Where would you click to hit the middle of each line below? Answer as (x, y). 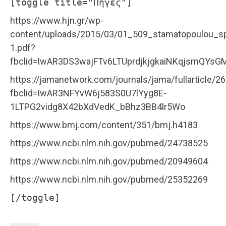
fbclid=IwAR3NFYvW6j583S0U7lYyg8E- (88, 93)
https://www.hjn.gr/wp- (57, 21)
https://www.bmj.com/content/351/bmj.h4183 (104, 125)
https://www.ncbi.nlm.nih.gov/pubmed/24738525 (109, 143)
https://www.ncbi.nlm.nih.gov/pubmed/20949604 (109, 161)
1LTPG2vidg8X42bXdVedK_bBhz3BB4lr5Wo (98, 107)
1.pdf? (23, 48)
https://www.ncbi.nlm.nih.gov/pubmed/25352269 (109, 180)
